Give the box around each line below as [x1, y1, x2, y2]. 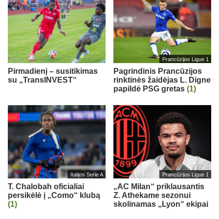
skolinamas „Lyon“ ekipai [113, 199, 208, 208]
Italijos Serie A [70, 171, 103, 177]
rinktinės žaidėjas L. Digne [113, 75, 211, 84]
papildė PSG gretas [113, 84, 187, 93]
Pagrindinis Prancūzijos [113, 66, 202, 75]
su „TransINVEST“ [8, 75, 77, 84]
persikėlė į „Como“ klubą [8, 191, 100, 199]
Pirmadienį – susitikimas [8, 66, 98, 75]
